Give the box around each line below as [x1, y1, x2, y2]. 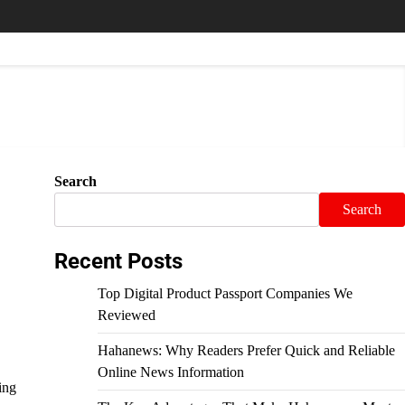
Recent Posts [53, 249, 183, 274]
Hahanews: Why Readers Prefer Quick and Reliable [97, 343, 395, 358]
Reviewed [97, 307, 155, 323]
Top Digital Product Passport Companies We [97, 286, 353, 301]
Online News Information [97, 364, 244, 380]
